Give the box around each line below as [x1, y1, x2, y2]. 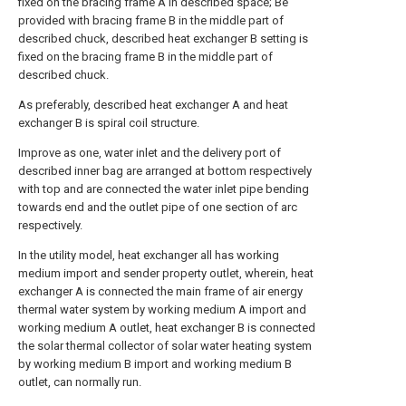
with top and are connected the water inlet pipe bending [18, 182, 309, 196]
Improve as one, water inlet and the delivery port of [18, 146, 281, 159]
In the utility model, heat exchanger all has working [18, 248, 279, 262]
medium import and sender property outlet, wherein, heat [18, 266, 314, 280]
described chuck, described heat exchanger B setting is [18, 32, 308, 45]
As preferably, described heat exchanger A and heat [18, 98, 288, 111]
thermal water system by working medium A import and [18, 303, 306, 316]
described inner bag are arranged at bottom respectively [18, 164, 312, 178]
